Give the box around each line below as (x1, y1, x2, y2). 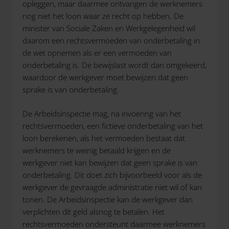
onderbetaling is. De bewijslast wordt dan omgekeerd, (22, 60, 207, 70)
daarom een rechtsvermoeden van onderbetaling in (22, 35, 200, 45)
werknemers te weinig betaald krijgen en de (22, 145, 171, 155)
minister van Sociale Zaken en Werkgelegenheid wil (22, 23, 195, 33)
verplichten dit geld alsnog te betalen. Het (22, 206, 165, 217)
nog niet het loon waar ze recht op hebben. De (22, 11, 184, 21)
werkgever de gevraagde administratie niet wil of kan (22, 181, 202, 192)
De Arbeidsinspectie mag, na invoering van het (22, 108, 181, 119)
